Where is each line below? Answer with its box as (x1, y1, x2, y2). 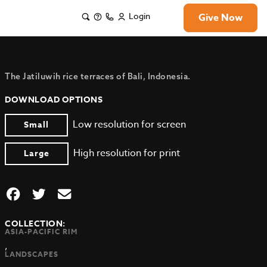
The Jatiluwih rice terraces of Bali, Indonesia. (5, 71, 191, 82)
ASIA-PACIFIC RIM (5, 226, 78, 237)
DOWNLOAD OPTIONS (5, 94, 103, 106)
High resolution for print (73, 146, 181, 160)
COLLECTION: (5, 218, 66, 230)
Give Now (198, 11, 243, 25)
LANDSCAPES (5, 249, 59, 259)
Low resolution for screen (73, 117, 187, 132)
